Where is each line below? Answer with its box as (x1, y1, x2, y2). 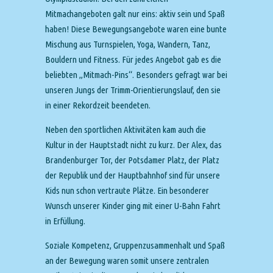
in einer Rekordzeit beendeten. (45, 100, 151, 110)
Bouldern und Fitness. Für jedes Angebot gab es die (45, 54, 221, 65)
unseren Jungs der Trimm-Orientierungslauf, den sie (45, 85, 221, 95)
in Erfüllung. (45, 216, 85, 226)
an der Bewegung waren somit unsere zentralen (45, 255, 209, 266)
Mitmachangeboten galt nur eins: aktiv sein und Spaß (45, 9, 225, 19)
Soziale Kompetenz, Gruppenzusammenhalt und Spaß (45, 240, 225, 250)
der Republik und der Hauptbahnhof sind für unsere (45, 170, 220, 180)
